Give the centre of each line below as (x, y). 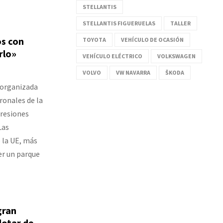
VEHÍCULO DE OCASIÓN (152, 39)
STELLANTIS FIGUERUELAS (119, 23)
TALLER (180, 23)
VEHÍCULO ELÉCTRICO (112, 56)
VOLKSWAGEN (176, 56)
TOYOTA (94, 39)
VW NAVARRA (133, 72)
